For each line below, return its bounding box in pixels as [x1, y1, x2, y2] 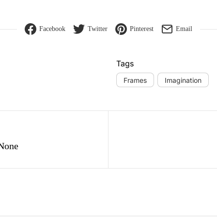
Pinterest [130, 25, 154, 32]
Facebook [39, 25, 65, 32]
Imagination [165, 76, 201, 84]
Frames [124, 76, 147, 84]
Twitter [88, 25, 108, 32]
